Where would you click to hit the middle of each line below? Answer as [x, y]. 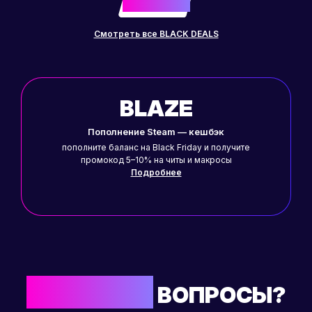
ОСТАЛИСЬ [89, 295]
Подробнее [156, 173]
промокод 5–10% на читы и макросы [156, 160]
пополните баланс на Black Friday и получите [156, 148]
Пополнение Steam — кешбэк [156, 132]
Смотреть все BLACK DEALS [156, 34]
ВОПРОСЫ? [221, 295]
